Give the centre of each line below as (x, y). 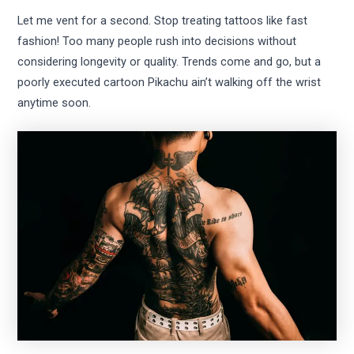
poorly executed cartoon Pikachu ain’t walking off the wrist (169, 82)
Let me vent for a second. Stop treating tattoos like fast (163, 20)
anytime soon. (55, 102)
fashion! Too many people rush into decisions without (157, 41)
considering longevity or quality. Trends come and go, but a (169, 61)
